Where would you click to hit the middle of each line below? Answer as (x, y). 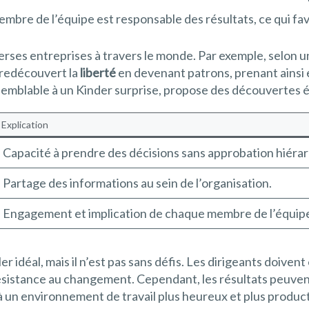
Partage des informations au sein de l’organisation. (137, 183)
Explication (25, 125)
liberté (98, 73)
